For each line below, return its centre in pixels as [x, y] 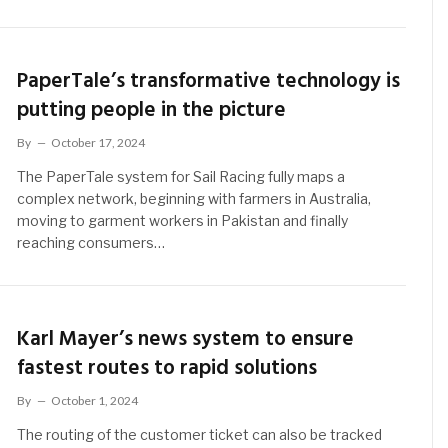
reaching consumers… [91, 242]
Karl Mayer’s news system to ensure [186, 340]
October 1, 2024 [95, 401]
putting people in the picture [152, 110]
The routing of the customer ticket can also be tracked [200, 435]
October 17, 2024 [98, 142]
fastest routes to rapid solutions [167, 369]
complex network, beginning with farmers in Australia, [194, 198]
